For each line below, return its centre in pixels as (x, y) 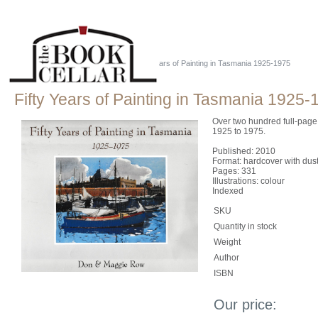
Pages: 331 (234, 171)
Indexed (228, 191)
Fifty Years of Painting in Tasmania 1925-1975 (212, 63)
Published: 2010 (244, 151)
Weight (227, 242)
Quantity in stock (245, 226)
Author (226, 258)
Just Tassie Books (82, 63)
